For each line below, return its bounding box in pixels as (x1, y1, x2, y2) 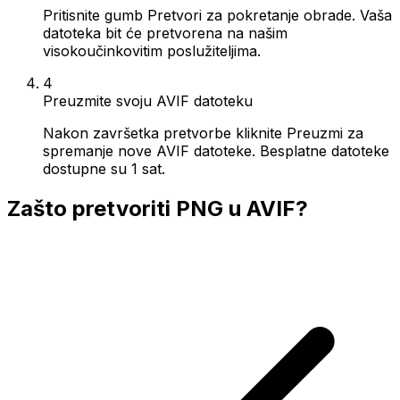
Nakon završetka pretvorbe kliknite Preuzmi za (43, 123, 363, 142)
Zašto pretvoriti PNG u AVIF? (7, 195, 308, 221)
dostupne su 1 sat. (43, 159, 165, 178)
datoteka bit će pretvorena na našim (43, 23, 287, 42)
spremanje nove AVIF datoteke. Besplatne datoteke (43, 141, 389, 160)
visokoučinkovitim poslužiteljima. (43, 41, 261, 60)
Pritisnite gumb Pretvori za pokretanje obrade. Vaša (43, 5, 392, 24)
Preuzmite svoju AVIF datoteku (43, 91, 253, 110)
